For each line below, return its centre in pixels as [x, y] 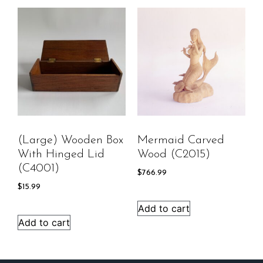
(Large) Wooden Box [70, 141]
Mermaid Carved [181, 141]
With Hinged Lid [61, 155]
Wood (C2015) [174, 155]
